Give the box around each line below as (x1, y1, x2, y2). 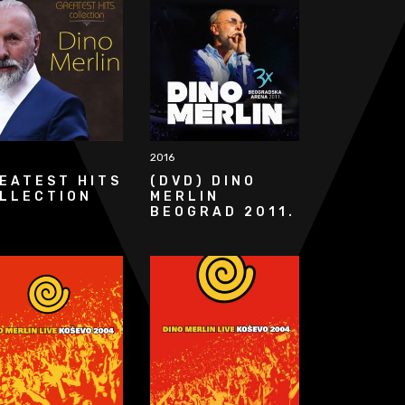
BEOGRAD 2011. (150, 204, 296, 220)
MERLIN (150, 189, 220, 204)
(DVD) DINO (150, 174, 257, 189)
